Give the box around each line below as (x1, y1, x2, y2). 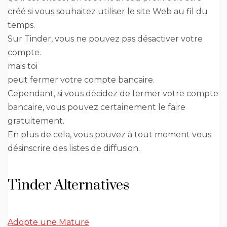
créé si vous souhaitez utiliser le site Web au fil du (8, 7, 208, 17)
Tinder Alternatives (8, 176, 129, 195)
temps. (8, 20, 35, 30)
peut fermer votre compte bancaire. (8, 75, 155, 85)
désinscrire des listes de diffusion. (8, 143, 140, 154)
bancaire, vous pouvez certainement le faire (8, 102, 185, 112)
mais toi (8, 61, 37, 71)
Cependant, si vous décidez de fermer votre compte (8, 89, 218, 99)
